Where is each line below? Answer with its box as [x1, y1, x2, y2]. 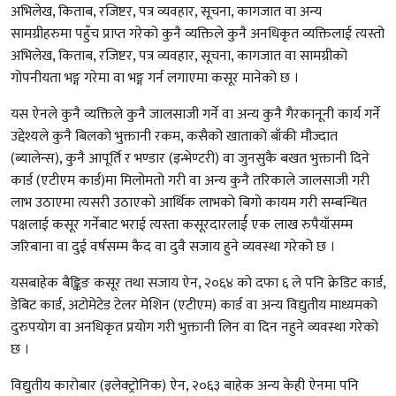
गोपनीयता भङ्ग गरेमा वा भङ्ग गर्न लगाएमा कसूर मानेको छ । [11, 65, 299, 90]
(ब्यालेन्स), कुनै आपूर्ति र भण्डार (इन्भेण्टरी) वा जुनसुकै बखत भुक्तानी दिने [11, 146, 369, 171]
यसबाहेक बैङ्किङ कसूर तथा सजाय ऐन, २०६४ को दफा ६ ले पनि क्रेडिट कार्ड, [11, 270, 385, 295]
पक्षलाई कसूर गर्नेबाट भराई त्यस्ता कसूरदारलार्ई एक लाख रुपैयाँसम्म [11, 212, 353, 237]
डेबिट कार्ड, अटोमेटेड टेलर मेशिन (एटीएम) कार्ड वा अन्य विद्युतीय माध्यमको [11, 293, 377, 317]
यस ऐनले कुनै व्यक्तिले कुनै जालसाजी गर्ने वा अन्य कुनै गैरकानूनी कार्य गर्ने [11, 102, 380, 126]
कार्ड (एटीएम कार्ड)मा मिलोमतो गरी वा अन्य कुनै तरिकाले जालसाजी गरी [11, 168, 369, 193]
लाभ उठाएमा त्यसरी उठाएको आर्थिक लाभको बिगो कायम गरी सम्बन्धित [11, 190, 367, 215]
